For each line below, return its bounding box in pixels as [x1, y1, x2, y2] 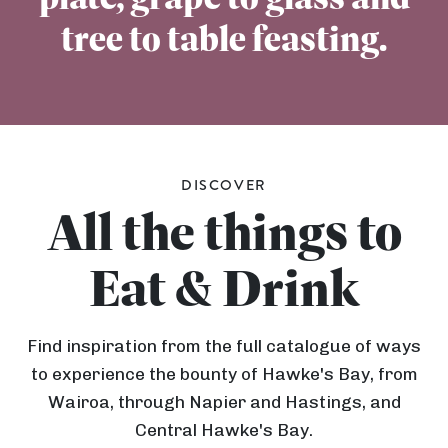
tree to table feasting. [61, 17, 387, 61]
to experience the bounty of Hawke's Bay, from [30, 363, 418, 384]
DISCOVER [181, 175, 267, 195]
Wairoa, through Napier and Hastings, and [47, 391, 401, 412]
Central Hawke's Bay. [135, 419, 313, 440]
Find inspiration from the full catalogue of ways [27, 335, 421, 356]
